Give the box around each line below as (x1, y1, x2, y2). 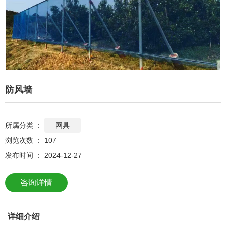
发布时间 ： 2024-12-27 (5, 151, 82, 159)
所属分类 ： (5, 121, 42, 129)
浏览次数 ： (5, 136, 44, 144)
